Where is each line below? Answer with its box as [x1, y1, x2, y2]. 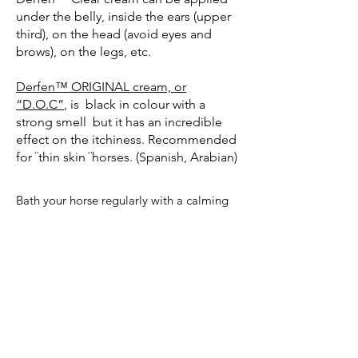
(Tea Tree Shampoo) [69, 209, 174, 225]
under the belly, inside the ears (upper [16, 8, 231, 24]
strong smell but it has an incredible [16, 113, 222, 129]
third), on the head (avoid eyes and [16, 26, 212, 42]
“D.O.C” [16, 96, 64, 112]
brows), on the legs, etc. [16, 43, 151, 59]
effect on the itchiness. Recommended [16, 131, 237, 147]
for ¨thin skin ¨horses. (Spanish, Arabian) [16, 149, 237, 165]
